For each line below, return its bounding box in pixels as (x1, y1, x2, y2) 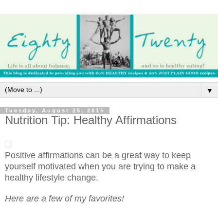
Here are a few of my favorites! (5, 193, 124, 203)
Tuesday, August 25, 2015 (5, 107, 105, 113)
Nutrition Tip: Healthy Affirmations (5, 113, 177, 127)
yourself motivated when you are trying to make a (5, 161, 196, 171)
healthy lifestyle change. (5, 172, 101, 182)
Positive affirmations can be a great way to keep (5, 150, 191, 160)
